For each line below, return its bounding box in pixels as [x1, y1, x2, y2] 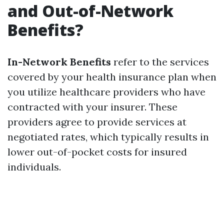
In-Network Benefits [7, 55, 111, 68]
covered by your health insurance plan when [7, 70, 216, 83]
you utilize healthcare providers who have [7, 85, 205, 98]
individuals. [7, 160, 61, 173]
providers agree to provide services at [7, 115, 186, 128]
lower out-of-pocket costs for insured [7, 145, 187, 158]
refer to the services [111, 55, 209, 68]
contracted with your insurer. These [7, 100, 177, 113]
